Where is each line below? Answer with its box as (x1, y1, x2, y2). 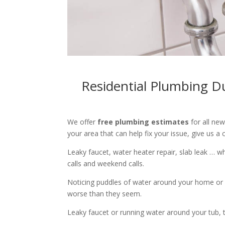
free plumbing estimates (97, 117, 189, 127)
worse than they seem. (67, 188, 142, 198)
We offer (67, 117, 98, 127)
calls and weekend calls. (67, 158, 145, 168)
